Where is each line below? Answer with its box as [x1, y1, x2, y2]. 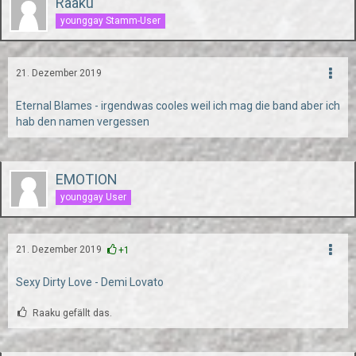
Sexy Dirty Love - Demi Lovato [16, 276, 164, 288]
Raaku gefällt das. [33, 308, 112, 319]
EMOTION [56, 171, 118, 188]
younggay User [60, 191, 126, 203]
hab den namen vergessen [16, 115, 149, 128]
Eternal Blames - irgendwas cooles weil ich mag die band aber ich [16, 99, 340, 112]
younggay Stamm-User [60, 14, 161, 26]
